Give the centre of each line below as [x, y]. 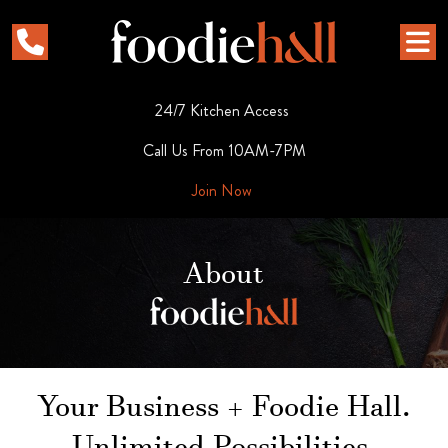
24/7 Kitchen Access [224, 110]
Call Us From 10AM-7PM [224, 150]
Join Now [222, 190]
